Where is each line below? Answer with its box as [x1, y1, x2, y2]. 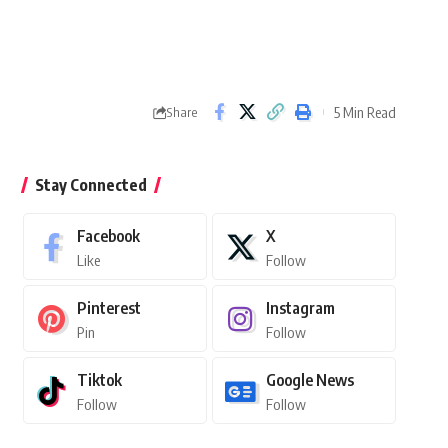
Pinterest [76, 298, 141, 319]
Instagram [265, 298, 335, 319]
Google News [265, 370, 354, 391]
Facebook [76, 226, 140, 247]
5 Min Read [334, 102, 396, 121]
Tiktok [76, 370, 122, 391]
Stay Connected [34, 175, 147, 196]
